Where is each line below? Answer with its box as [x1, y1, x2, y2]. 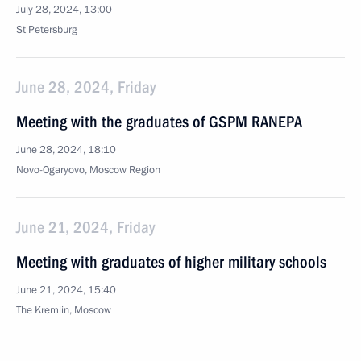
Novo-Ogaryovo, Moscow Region [16, 163, 160, 177]
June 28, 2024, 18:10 [16, 143, 116, 157]
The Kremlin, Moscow [16, 303, 111, 317]
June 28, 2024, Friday [16, 77, 156, 97]
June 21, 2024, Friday [16, 218, 155, 237]
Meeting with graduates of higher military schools [16, 252, 326, 272]
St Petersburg [16, 23, 77, 37]
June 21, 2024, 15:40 [16, 283, 116, 297]
